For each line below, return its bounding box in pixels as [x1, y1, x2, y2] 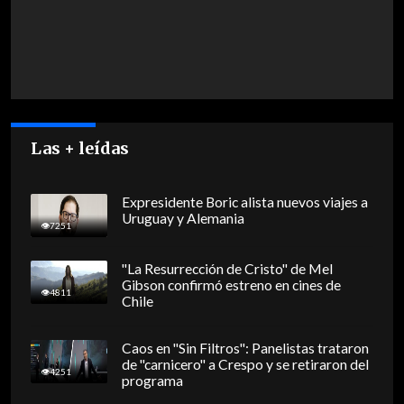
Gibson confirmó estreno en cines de [121, 277, 341, 294]
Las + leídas [31, 138, 130, 160]
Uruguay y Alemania [121, 210, 244, 227]
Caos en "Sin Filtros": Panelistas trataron [121, 340, 369, 357]
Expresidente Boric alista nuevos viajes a [121, 194, 368, 211]
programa [121, 372, 183, 390]
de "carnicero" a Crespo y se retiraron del [121, 356, 369, 373]
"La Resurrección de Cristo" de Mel [121, 261, 333, 278]
